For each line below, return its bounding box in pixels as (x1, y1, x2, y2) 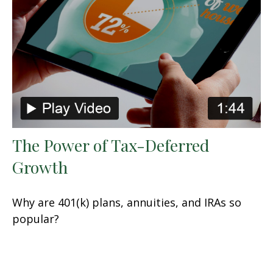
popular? (12, 211, 59, 227)
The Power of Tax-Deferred (12, 134, 210, 157)
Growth (12, 156, 68, 179)
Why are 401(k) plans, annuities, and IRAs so (12, 195, 241, 210)
